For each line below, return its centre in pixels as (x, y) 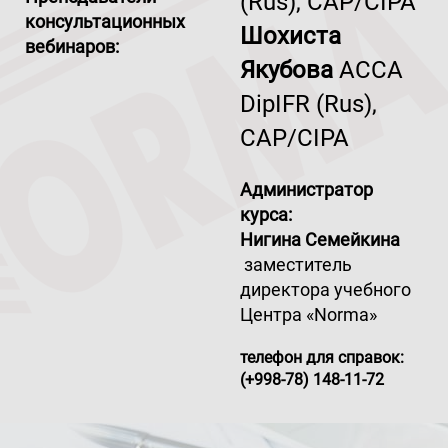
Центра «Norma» (308, 314)
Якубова (286, 70)
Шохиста (290, 36)
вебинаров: (72, 46)
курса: (266, 214)
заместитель (296, 264)
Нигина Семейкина (320, 239)
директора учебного (325, 289)
